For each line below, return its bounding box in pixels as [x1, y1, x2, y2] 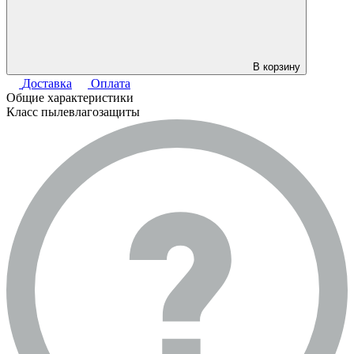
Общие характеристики [6, 91, 134, 105]
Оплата [91, 77, 130, 91]
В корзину [253, 61, 300, 73]
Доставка [22, 77, 72, 91]
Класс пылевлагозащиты [6, 105, 140, 119]
